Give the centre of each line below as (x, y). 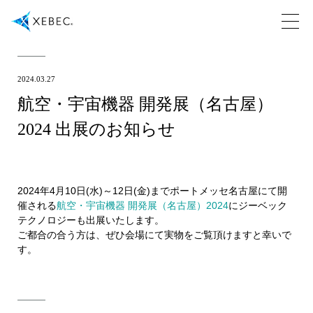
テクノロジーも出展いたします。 (91, 220)
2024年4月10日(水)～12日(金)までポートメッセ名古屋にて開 (152, 191)
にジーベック (258, 205)
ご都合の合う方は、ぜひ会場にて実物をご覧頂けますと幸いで (154, 235)
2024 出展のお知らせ (96, 129)
